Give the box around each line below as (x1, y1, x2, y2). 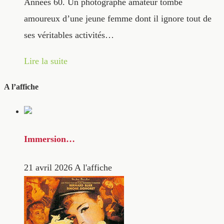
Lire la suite (24, 55, 67, 66)
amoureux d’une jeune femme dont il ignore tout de (24, 13, 211, 24)
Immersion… (24, 133, 75, 144)
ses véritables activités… (24, 30, 114, 40)
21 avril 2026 (24, 162, 72, 173)
